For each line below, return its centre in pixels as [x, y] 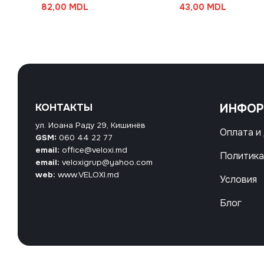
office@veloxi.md [94, 150]
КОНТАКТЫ [64, 108]
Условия [239, 180]
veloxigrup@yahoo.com [107, 162]
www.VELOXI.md [88, 174]
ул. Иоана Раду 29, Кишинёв [90, 125]
